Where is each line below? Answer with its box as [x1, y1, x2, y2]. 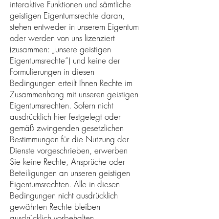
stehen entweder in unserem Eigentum [10, 21, 139, 32]
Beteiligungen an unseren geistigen [10, 167, 130, 178]
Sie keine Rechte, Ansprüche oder [10, 155, 125, 167]
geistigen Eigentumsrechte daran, [10, 9, 125, 21]
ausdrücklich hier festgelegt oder [10, 110, 121, 122]
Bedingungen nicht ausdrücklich [10, 189, 118, 201]
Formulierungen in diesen [10, 66, 94, 77]
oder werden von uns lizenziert [10, 32, 115, 44]
